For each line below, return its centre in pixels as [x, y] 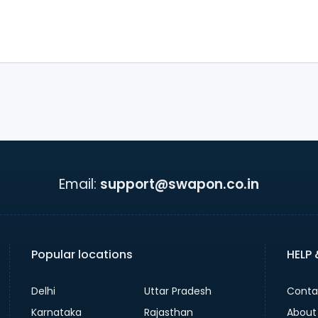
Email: [78, 184]
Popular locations [82, 254]
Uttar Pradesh [178, 291]
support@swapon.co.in [180, 184]
